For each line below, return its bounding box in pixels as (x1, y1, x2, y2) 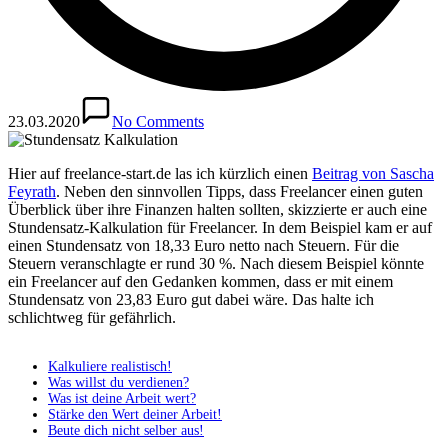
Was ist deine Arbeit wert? (48, 390, 196, 406)
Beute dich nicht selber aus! (48, 422, 204, 438)
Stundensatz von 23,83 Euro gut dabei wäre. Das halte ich (8, 290, 374, 308)
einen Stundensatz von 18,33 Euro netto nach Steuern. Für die (8, 236, 399, 254)
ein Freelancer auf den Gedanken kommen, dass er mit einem (8, 272, 393, 290)
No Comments (112, 112, 204, 130)
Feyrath (8, 182, 56, 200)
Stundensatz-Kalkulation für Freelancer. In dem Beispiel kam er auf (8, 218, 432, 236)
